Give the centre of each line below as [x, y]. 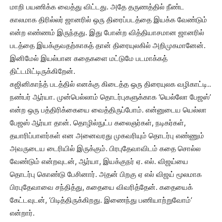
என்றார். [22, 213]
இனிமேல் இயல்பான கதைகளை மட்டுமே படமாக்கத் [89, 58]
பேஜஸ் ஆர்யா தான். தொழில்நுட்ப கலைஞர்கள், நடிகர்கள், [98, 123]
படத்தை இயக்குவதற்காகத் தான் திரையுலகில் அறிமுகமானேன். [108, 45]
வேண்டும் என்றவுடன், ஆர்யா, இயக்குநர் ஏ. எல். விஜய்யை [99, 161]
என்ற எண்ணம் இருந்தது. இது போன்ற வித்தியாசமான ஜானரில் [107, 32]
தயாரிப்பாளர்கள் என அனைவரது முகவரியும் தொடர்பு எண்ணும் [107, 136]
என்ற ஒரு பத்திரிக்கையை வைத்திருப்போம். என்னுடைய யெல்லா [108, 110]
